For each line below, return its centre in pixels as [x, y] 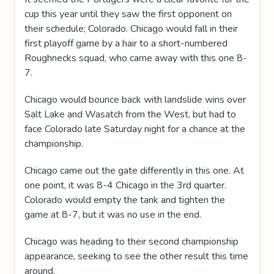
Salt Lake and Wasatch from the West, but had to [130, 115]
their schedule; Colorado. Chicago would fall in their [131, 29]
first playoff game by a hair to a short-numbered [126, 44]
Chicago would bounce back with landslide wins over [135, 100]
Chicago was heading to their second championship [131, 242]
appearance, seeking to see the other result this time [136, 257]
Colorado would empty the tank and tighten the [125, 200]
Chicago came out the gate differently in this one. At [134, 171]
